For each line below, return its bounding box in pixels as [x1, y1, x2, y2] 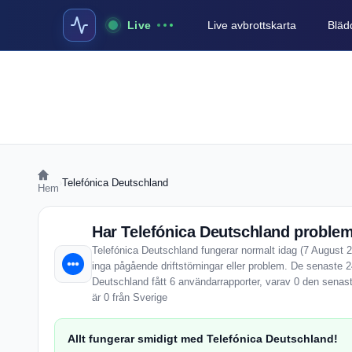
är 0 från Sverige [92, 291, 167, 303]
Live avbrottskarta [207, 19, 297, 31]
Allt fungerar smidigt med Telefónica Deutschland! [68, 332, 338, 345]
